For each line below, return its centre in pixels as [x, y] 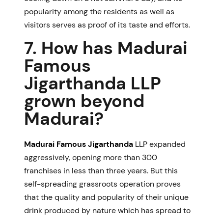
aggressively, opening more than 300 [91, 157]
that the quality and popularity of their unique [106, 197]
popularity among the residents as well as [99, 11]
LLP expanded [159, 144]
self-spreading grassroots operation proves [102, 184]
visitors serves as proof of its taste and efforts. [107, 25]
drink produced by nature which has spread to [107, 210]
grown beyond [84, 101]
